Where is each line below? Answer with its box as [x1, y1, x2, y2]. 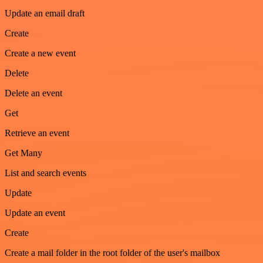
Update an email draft [5, 8, 85, 18]
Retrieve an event [5, 127, 69, 138]
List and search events [5, 167, 86, 178]
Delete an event [5, 87, 62, 98]
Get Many [5, 147, 42, 158]
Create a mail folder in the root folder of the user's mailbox [5, 247, 220, 258]
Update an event [5, 207, 65, 218]
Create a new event [5, 48, 76, 58]
